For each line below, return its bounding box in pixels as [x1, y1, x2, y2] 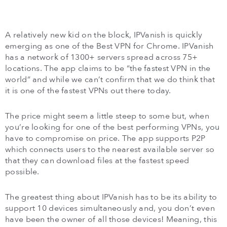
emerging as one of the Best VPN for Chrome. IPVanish [5, 40, 214, 52]
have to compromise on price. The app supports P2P [5, 132, 206, 144]
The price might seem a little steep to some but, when [5, 110, 209, 122]
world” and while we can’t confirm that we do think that [5, 73, 215, 85]
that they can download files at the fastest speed [5, 155, 190, 166]
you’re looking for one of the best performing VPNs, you [5, 121, 220, 133]
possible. [5, 166, 40, 177]
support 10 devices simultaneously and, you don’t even [5, 202, 215, 214]
